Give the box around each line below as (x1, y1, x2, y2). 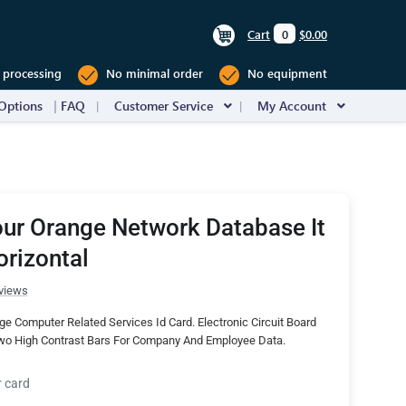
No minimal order (102, 65, 203, 82)
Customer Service (114, 97, 213, 114)
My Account (257, 97, 326, 114)
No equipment (244, 65, 327, 82)
